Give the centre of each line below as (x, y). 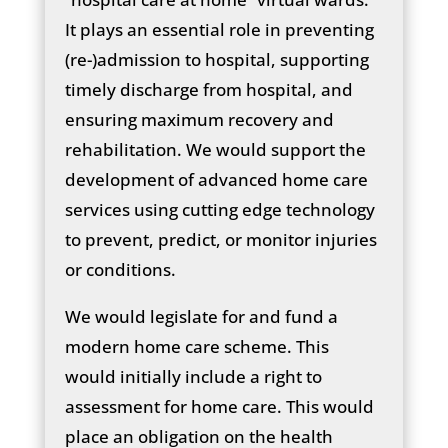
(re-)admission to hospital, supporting (216, 59)
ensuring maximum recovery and (199, 119)
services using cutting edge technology (219, 209)
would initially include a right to (193, 376)
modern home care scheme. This (196, 346)
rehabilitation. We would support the (215, 149)
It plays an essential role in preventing (219, 29)
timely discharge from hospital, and (208, 89)
